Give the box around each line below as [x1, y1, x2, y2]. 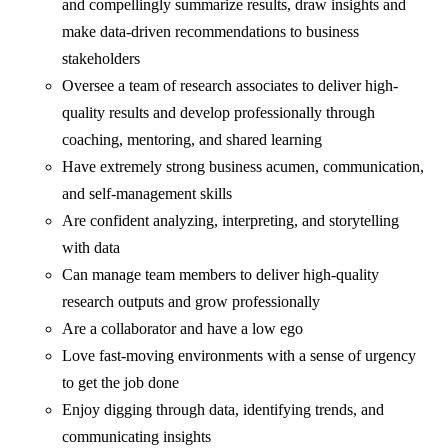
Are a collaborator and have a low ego [62, 320, 304, 338]
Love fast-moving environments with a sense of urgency [62, 347, 417, 365]
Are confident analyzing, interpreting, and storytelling [62, 212, 400, 230]
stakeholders [62, 50, 141, 68]
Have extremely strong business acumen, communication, [62, 158, 425, 176]
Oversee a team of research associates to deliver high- [62, 77, 399, 95]
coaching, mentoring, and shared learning [62, 131, 323, 149]
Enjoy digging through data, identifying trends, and [62, 401, 385, 419]
